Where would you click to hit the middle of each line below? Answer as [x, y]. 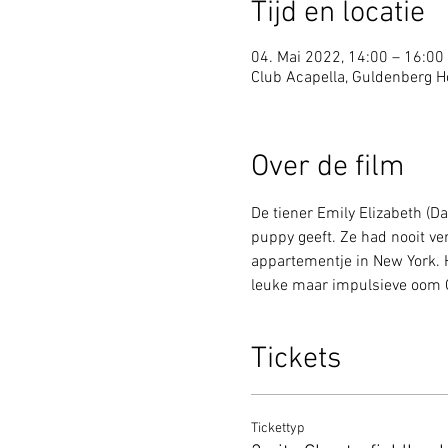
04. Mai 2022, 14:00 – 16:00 [347, 57]
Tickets [295, 359]
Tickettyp [277, 428]
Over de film [327, 167]
